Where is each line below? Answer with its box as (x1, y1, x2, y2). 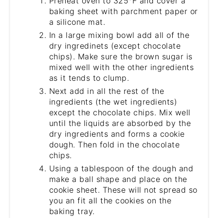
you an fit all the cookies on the (49, 196, 172, 206)
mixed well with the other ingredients (49, 62, 194, 73)
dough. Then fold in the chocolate (49, 140, 180, 150)
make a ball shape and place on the (49, 174, 187, 184)
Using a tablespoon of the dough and (49, 163, 194, 174)
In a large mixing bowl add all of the (49, 30, 190, 40)
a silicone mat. (49, 17, 106, 27)
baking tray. (49, 206, 95, 217)
